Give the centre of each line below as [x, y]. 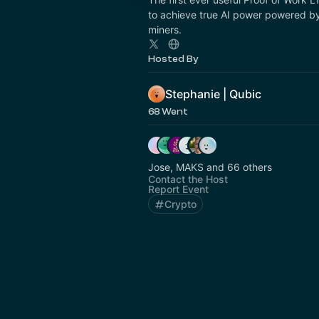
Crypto [181, 204]
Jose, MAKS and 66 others [210, 167]
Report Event [178, 189]
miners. [165, 30]
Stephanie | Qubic [213, 94]
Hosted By [173, 59]
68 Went [168, 111]
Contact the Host [188, 179]
